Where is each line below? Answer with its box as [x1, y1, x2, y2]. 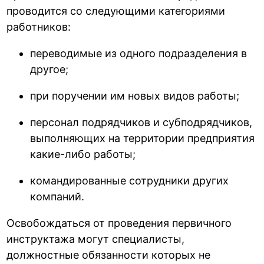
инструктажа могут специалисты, [6, 233, 185, 246]
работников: [6, 21, 71, 34]
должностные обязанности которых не [6, 249, 211, 262]
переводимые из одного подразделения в [30, 47, 247, 60]
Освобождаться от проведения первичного [6, 217, 232, 230]
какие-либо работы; [30, 148, 136, 161]
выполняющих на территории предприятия [30, 132, 255, 145]
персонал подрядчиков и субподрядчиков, [30, 116, 253, 129]
